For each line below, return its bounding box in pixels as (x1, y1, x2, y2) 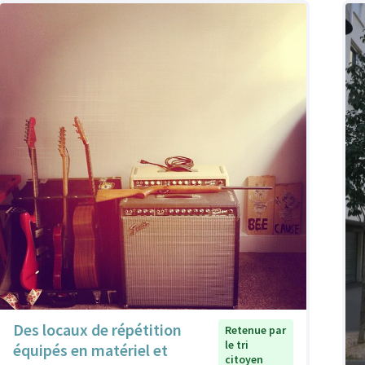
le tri (225, 337, 249, 352)
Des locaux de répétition (13, 319, 182, 340)
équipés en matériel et (13, 340, 168, 360)
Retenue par (225, 323, 287, 337)
